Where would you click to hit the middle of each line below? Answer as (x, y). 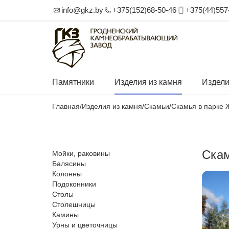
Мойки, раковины (81, 153)
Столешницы (74, 204)
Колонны (67, 174)
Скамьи (157, 106)
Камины (65, 215)
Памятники (73, 82)
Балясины (69, 164)
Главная (66, 106)
